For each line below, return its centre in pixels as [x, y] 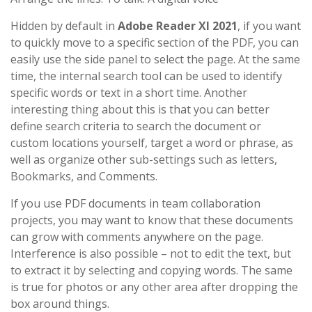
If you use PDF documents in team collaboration [135, 203]
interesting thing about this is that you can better [140, 109]
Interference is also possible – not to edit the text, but [151, 253]
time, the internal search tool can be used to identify [146, 76]
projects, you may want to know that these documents [152, 220]
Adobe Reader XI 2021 [178, 26]
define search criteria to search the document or [136, 126]
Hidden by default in [64, 26]
